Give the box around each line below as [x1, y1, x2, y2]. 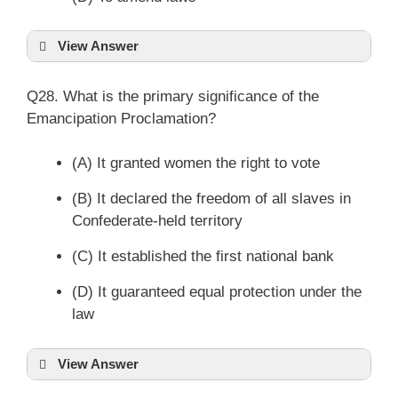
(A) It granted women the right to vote [72, 155, 320, 171]
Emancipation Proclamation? [27, 109, 216, 127]
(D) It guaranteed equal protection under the [72, 283, 362, 300]
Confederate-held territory [72, 212, 243, 229]
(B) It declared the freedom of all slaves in [72, 190, 351, 207]
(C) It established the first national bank [72, 248, 334, 265]
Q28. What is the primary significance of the [27, 87, 319, 105]
